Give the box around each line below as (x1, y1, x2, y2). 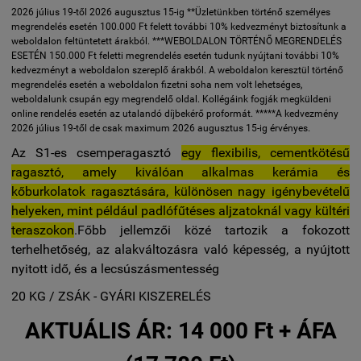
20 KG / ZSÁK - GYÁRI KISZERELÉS (11, 288, 211, 304)
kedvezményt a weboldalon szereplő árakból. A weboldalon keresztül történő (11, 64, 343, 76)
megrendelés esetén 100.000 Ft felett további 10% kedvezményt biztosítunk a (11, 20, 346, 32)
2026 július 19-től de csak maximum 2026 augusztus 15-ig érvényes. (11, 122, 310, 134)
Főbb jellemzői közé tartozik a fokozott (77, 222, 350, 238)
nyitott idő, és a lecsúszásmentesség (11, 260, 219, 276)
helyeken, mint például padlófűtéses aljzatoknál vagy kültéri (11, 202, 350, 218)
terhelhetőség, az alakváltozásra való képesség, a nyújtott (11, 241, 350, 257)
